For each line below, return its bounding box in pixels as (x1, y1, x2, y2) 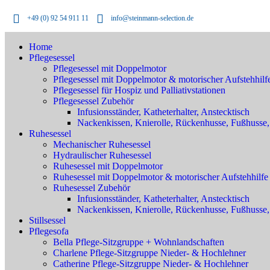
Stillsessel (29, 215, 66, 225)
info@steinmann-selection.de (111, 14, 193, 22)
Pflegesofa (29, 226, 69, 236)
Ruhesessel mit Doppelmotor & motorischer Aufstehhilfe (53, 172, 268, 182)
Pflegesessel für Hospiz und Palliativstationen (53, 85, 225, 95)
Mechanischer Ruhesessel (53, 139, 151, 149)
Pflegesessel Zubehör (53, 96, 134, 106)
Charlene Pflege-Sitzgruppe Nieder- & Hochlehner (53, 248, 246, 258)
